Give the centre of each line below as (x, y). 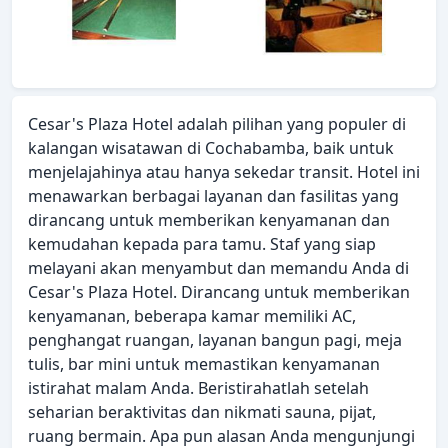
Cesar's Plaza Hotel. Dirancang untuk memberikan (219, 292)
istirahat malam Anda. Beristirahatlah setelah (198, 388)
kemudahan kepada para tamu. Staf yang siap (202, 244)
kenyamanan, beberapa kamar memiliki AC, (192, 316)
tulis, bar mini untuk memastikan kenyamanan (204, 364)
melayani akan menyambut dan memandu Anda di (218, 268)
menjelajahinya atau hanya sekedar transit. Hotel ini (224, 172)
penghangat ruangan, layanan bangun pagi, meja (215, 340)
